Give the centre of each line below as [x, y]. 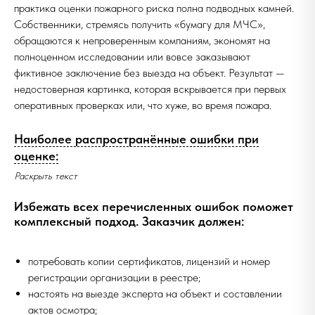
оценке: [36, 156]
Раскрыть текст [46, 176]
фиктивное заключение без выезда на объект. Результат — [149, 73]
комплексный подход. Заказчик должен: [129, 221]
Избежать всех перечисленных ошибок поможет [154, 206]
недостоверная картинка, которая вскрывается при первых [150, 89]
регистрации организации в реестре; [114, 277]
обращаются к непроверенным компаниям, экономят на [142, 40]
